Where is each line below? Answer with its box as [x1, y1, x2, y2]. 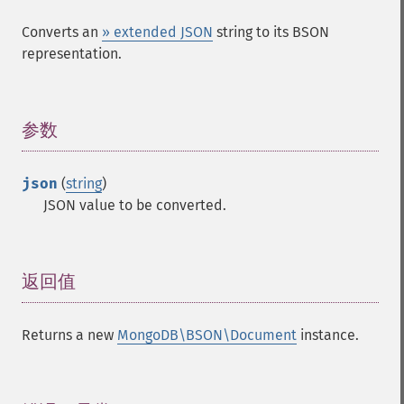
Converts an [22, 23, 102, 41]
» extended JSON [102, 23, 213, 41]
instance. [297, 326, 359, 344]
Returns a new [22, 326, 117, 344]
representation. [22, 45, 122, 62]
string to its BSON [213, 23, 329, 41]
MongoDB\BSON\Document [117, 326, 297, 344]
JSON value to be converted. [43, 197, 226, 214]
